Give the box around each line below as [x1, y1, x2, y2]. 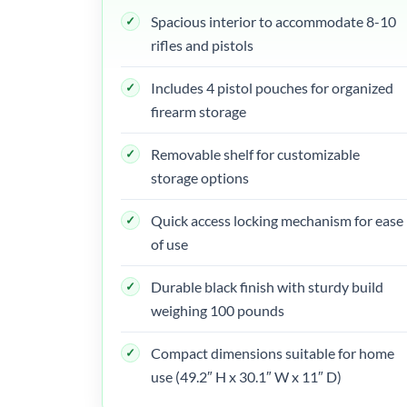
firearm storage [151, 102, 246, 120]
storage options [151, 168, 249, 186]
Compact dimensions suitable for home [151, 343, 394, 362]
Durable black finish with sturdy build [151, 277, 383, 295]
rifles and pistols [151, 35, 253, 54]
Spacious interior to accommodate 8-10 [151, 12, 396, 30]
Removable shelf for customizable [151, 144, 360, 163]
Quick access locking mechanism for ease [151, 211, 403, 229]
